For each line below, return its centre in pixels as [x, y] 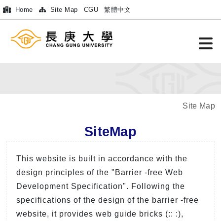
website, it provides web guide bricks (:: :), [100, 214]
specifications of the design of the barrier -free [108, 200]
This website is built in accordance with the [102, 158]
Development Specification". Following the [101, 186]
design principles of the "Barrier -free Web [100, 172]
